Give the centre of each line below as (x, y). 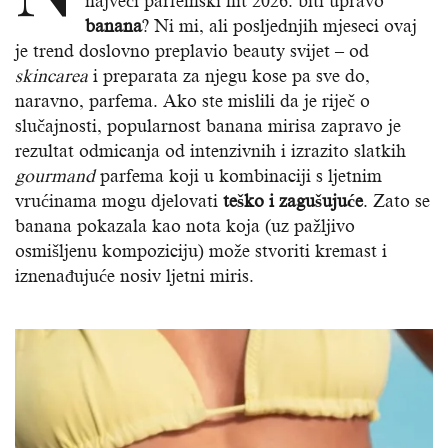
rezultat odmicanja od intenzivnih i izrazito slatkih (210, 151)
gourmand (55, 176)
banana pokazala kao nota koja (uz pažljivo (185, 226)
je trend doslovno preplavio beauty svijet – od (192, 51)
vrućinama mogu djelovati (119, 201)
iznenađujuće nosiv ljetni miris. (134, 276)
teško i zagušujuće (293, 201)
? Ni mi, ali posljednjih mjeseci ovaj (279, 26)
